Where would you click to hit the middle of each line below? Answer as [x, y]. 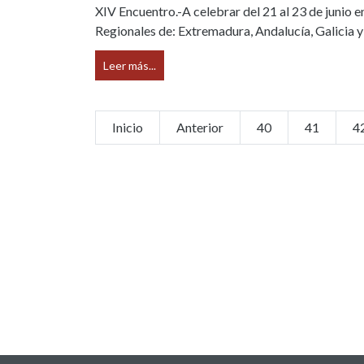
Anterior [200, 127]
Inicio [128, 127]
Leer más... [130, 65]
